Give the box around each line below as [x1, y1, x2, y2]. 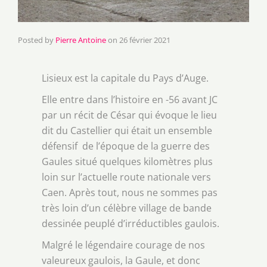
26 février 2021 [119, 35, 170, 46]
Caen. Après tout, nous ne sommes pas [42, 186, 218, 200]
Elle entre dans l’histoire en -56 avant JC [42, 93, 218, 107]
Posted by [18, 35, 55, 46]
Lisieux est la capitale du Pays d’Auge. [42, 72, 209, 85]
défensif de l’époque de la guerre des [42, 139, 210, 153]
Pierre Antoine [55, 35, 106, 46]
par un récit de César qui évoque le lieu [42, 108, 217, 122]
